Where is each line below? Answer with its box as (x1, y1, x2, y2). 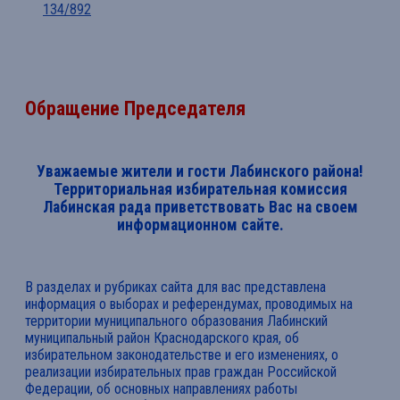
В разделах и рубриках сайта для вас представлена (25, 279, 326, 296)
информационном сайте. (116, 216, 284, 235)
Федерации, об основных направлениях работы (25, 380, 297, 398)
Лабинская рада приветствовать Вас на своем (42, 198, 358, 217)
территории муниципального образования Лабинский (25, 312, 328, 330)
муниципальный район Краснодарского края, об (25, 329, 299, 347)
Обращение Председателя (25, 97, 246, 121)
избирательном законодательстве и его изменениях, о (25, 346, 338, 364)
